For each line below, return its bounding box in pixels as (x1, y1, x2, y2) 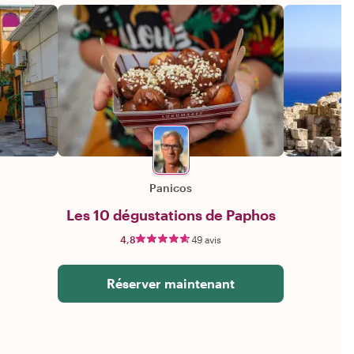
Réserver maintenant (107, 275, 235, 291)
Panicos (149, 180, 192, 194)
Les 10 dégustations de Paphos (66, 205, 276, 224)
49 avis (191, 233, 221, 245)
